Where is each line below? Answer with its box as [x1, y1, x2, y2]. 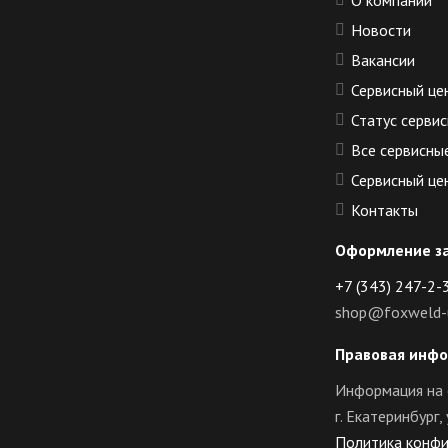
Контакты [351, 200, 418, 221]
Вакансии [351, 50, 415, 71]
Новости [351, 20, 411, 41]
